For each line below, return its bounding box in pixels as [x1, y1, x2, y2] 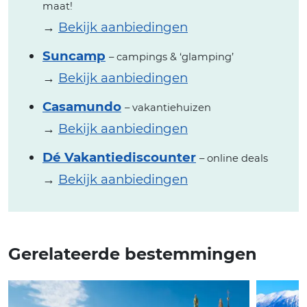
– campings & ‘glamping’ [109, 51, 234, 64]
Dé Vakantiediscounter [42, 149, 196, 166]
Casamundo [42, 99, 121, 115]
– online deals [199, 152, 268, 165]
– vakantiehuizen [125, 101, 211, 114]
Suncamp [42, 48, 106, 64]
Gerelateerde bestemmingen [8, 244, 257, 265]
